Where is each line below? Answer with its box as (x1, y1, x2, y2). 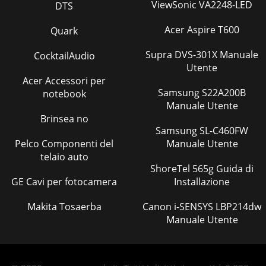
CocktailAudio (33, 49, 95, 62)
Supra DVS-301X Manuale (145, 48, 175, 61)
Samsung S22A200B (158, 86, 202, 99)
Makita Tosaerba (27, 200, 102, 213)
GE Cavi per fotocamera (11, 175, 117, 188)
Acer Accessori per (23, 74, 106, 87)
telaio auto (40, 150, 88, 163)
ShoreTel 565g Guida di (150, 162, 192, 175)
